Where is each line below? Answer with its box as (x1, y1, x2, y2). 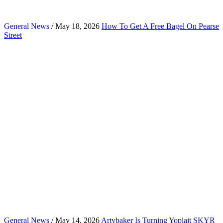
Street (4, 30, 22, 39)
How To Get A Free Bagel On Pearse (102, 21, 219, 30)
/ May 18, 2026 (49, 21, 100, 30)
